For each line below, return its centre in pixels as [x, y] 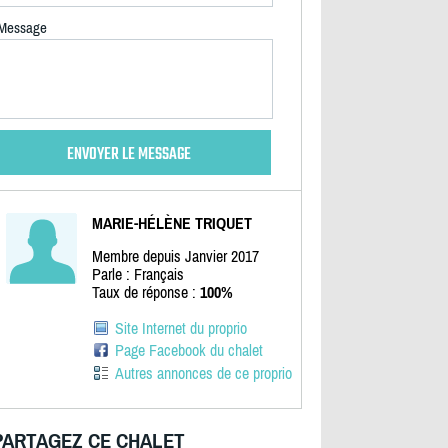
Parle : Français [137, 274]
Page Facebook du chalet [188, 350]
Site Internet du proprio [180, 328]
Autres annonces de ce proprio [203, 373]
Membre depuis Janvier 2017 [175, 256]
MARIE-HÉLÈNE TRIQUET [171, 223]
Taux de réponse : [145, 292]
